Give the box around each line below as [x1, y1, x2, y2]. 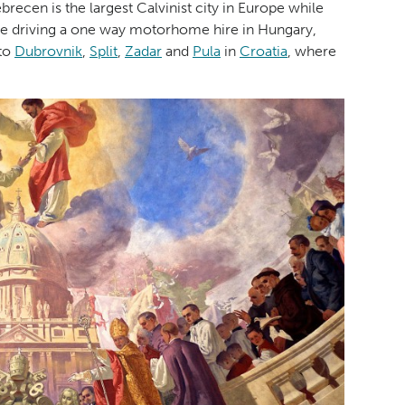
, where [287, 42, 336, 61]
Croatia [240, 42, 287, 61]
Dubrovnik [14, 42, 82, 61]
